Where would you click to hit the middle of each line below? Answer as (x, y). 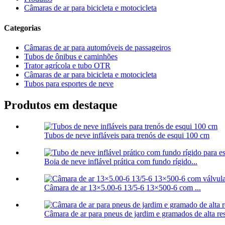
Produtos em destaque (61, 105)
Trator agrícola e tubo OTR (67, 65)
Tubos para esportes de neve (69, 83)
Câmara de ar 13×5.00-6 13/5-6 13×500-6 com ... (123, 187)
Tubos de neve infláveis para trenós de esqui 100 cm (127, 135)
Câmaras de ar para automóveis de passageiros (97, 47)
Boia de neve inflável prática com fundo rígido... (121, 161)
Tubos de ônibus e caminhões (71, 56)
